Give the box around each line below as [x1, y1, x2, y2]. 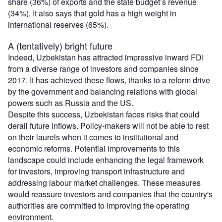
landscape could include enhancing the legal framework [8, 154, 204, 166]
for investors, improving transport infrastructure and [8, 165, 185, 177]
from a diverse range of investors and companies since [8, 62, 199, 74]
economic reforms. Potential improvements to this [8, 142, 180, 154]
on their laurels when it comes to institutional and [8, 131, 178, 143]
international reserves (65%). [8, 18, 109, 30]
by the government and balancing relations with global [8, 85, 197, 97]
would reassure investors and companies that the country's [8, 188, 213, 200]
